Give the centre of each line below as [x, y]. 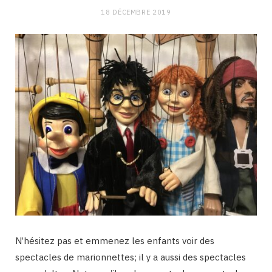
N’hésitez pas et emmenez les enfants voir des [115, 240]
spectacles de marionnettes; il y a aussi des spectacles [131, 257]
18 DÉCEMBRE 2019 [136, 12]
